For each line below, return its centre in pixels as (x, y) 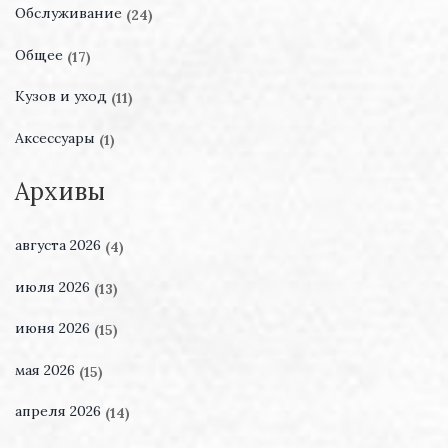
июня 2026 (54, 328)
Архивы (60, 191)
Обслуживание (70, 13)
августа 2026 (60, 245)
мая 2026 (47, 369)
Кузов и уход (63, 96)
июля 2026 (54, 286)
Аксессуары (57, 137)
